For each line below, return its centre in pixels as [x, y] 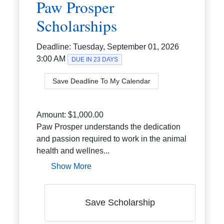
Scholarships [77, 25]
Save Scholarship [120, 203]
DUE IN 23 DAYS [95, 59]
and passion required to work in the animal [112, 138]
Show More [71, 166]
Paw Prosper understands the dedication [109, 126]
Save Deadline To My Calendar [102, 81]
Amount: [52, 114]
